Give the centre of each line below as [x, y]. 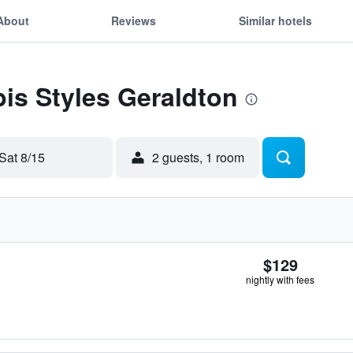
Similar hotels [275, 20]
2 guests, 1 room [198, 157]
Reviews [134, 20]
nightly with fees [280, 279]
